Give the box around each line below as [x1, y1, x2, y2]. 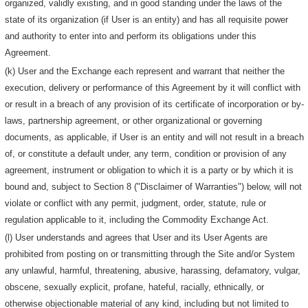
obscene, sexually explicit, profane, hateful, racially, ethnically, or [5, 282, 265, 293]
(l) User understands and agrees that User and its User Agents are [5, 232, 268, 243]
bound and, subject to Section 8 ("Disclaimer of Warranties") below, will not [5, 181, 302, 192]
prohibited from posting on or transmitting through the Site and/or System [5, 249, 296, 260]
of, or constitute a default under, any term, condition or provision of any [5, 148, 287, 159]
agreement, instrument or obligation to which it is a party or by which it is [5, 164, 294, 175]
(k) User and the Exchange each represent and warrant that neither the [5, 65, 285, 76]
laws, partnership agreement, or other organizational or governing [5, 115, 263, 126]
